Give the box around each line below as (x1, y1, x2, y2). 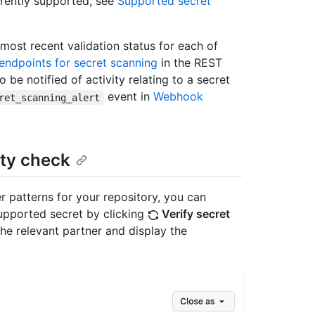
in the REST (157, 56, 222, 70)
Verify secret (159, 206, 230, 221)
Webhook (153, 89, 207, 104)
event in (103, 89, 153, 104)
